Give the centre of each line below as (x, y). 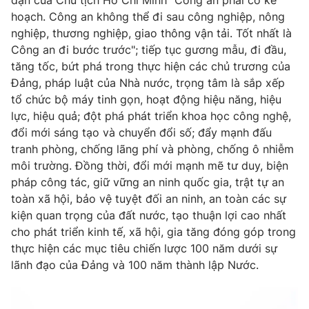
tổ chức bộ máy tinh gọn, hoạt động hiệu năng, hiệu (146, 100)
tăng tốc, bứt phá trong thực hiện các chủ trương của (151, 67)
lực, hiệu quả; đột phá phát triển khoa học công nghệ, (151, 116)
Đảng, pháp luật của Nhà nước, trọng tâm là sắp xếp (148, 83)
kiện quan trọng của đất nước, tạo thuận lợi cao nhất (149, 216)
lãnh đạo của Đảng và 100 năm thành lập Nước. (135, 265)
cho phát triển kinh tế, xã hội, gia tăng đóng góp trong (153, 232)
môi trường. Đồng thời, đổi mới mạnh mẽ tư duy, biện (150, 166)
